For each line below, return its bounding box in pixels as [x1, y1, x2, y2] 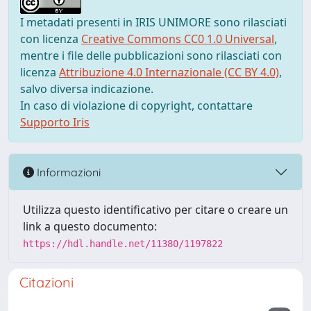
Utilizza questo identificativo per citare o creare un [23, 202, 288, 217]
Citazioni [19, 274, 74, 291]
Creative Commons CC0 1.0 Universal [81, 31, 274, 47]
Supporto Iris [20, 115, 90, 130]
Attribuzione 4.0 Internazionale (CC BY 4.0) [59, 65, 279, 80]
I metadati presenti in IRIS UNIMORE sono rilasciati [20, 15, 287, 30]
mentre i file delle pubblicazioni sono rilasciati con [20, 48, 282, 63]
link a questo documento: [23, 219, 157, 234]
